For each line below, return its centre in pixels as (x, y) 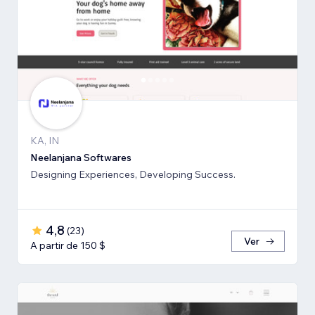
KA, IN (45, 140)
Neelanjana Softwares (81, 157)
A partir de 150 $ (68, 245)
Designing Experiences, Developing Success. (133, 174)
